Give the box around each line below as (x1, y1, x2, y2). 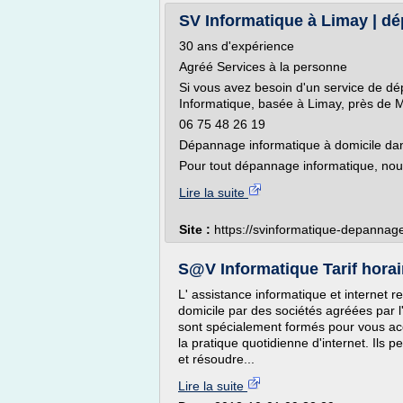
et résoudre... (178, 352, 255, 366)
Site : (179, 222, 214, 237)
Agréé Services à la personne (179, 59, 347, 74)
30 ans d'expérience (179, 39, 294, 53)
